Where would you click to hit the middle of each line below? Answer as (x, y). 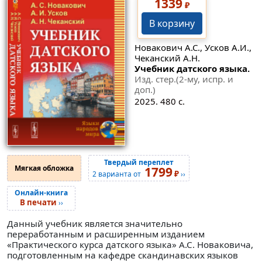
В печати (38, 203)
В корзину (172, 23)
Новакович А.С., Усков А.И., (193, 48)
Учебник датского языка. (192, 69)
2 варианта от (118, 174)
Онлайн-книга (41, 193)
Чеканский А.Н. (167, 58)
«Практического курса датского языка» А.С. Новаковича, (130, 244)
